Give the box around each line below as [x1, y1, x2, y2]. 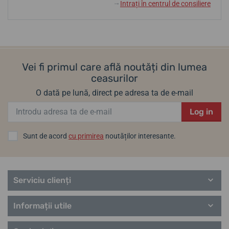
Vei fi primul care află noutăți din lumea [22, 60, 207, 73]
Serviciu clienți [13, 175, 71, 185]
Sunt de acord [23, 131, 68, 140]
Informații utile [13, 200, 72, 211]
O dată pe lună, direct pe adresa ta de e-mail [36, 87, 193, 98]
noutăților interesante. [104, 131, 176, 140]
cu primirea [68, 131, 104, 140]
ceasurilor [91, 72, 138, 84]
